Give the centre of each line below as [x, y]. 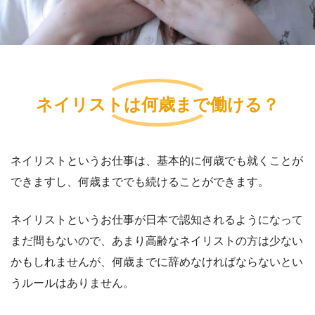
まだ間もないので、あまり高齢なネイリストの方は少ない [157, 241]
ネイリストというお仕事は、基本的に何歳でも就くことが [157, 161]
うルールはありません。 [72, 283]
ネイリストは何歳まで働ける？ [157, 104]
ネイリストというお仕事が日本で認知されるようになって [157, 220]
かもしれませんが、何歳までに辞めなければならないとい [157, 262]
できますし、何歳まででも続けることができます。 [140, 182]
